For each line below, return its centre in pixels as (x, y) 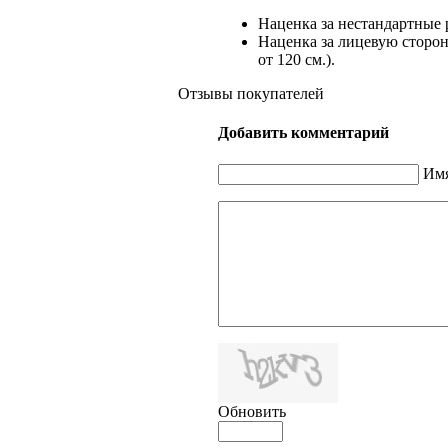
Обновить (252, 411)
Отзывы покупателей (251, 93)
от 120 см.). (296, 59)
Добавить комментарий (303, 133)
